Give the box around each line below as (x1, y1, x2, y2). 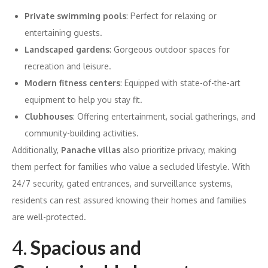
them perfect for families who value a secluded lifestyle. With (12, 161, 250, 172)
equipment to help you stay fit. (25, 94, 142, 105)
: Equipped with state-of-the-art (120, 77, 240, 88)
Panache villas (61, 144, 120, 155)
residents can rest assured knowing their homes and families (12, 194, 246, 205)
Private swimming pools (25, 10, 126, 21)
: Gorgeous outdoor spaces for (109, 44, 230, 54)
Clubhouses (25, 111, 73, 121)
